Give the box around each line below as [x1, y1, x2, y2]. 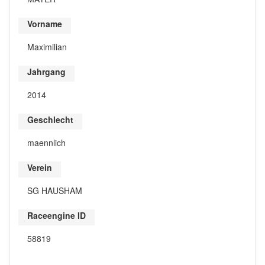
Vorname [27, 18, 62, 30]
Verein [27, 161, 52, 173]
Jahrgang [27, 66, 66, 77]
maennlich [27, 137, 66, 148]
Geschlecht [27, 114, 73, 125]
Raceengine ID [27, 209, 86, 221]
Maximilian [27, 41, 67, 53]
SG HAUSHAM [27, 185, 82, 196]
